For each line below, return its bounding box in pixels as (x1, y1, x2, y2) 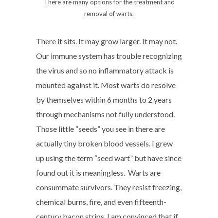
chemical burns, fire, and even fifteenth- (36, 197, 166, 206)
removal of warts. (84, 10, 134, 18)
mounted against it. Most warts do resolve (36, 80, 176, 90)
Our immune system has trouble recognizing (36, 51, 182, 60)
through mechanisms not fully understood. (36, 109, 175, 119)
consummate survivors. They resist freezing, (36, 182, 182, 192)
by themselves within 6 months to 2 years (36, 95, 172, 104)
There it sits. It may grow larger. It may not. (36, 36, 177, 46)
